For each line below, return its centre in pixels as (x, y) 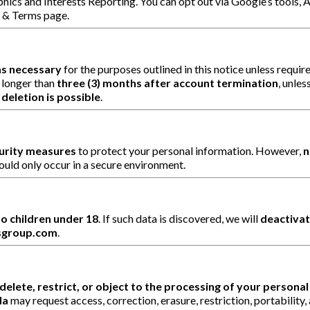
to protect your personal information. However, (190, 150)
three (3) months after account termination (167, 82)
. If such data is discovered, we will (179, 218)
